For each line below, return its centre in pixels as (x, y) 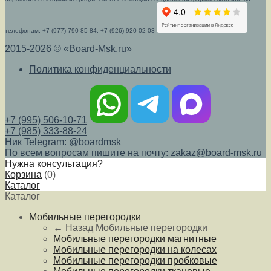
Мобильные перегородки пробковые (135, 260)
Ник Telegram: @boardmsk (63, 142)
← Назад (73, 227)
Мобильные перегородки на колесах (135, 249)
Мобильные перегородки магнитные (135, 238)
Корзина (23, 174)
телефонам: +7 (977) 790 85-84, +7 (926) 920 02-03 (81, 30)
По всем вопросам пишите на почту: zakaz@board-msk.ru (133, 152)
